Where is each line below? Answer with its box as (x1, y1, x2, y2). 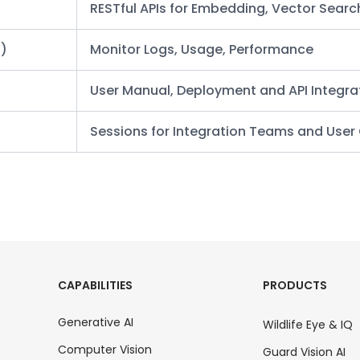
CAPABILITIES (57, 276, 133, 293)
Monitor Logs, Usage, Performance (90, 39, 313, 59)
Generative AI (57, 313, 133, 330)
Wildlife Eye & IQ (262, 316, 353, 333)
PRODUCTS (262, 276, 327, 293)
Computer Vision (57, 341, 152, 358)
